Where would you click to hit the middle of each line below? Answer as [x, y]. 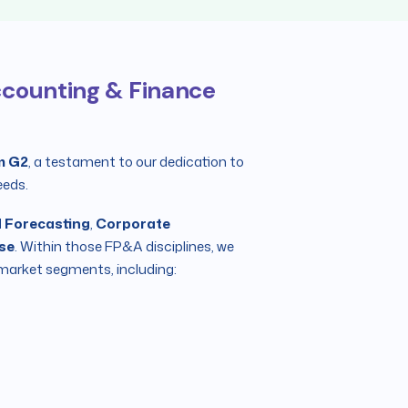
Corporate [133, 224]
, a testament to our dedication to [136, 162]
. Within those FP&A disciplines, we [124, 246]
